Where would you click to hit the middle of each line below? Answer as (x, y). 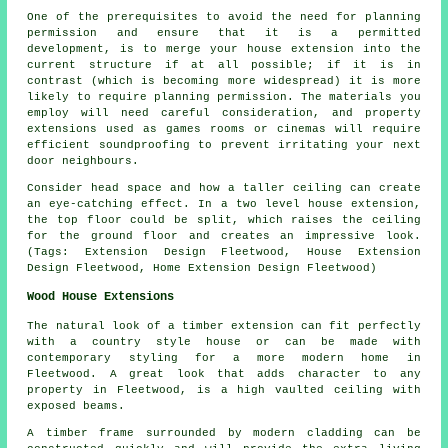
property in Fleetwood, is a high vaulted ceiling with (224, 390)
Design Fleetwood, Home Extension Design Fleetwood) (202, 268)
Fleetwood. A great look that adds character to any (224, 374)
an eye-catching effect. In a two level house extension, (224, 204)
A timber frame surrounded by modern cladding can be (224, 433)
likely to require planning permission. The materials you (224, 97)
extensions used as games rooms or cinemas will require (224, 129)
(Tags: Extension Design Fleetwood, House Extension (224, 252)
